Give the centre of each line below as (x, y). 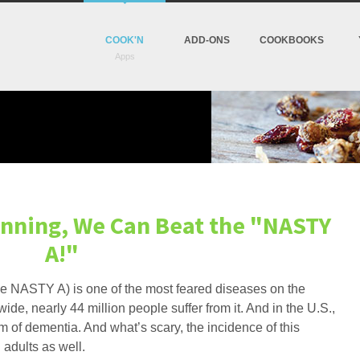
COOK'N (125, 40)
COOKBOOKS (292, 40)
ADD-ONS (207, 40)
